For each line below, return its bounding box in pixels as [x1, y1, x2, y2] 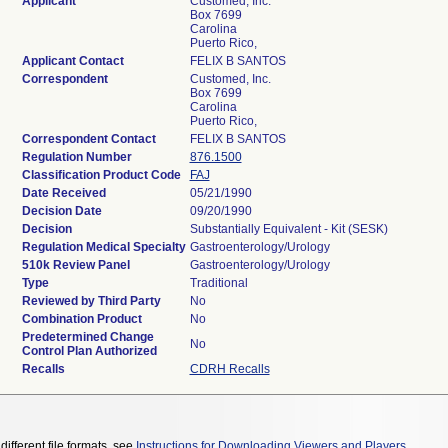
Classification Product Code [21, 168, 181, 182]
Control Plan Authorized [21, 344, 157, 358]
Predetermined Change [21, 330, 154, 344]
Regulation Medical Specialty [21, 240, 186, 254]
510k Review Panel [21, 258, 130, 272]
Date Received [21, 186, 106, 200]
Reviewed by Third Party [21, 294, 161, 308]
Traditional [189, 276, 248, 290]
